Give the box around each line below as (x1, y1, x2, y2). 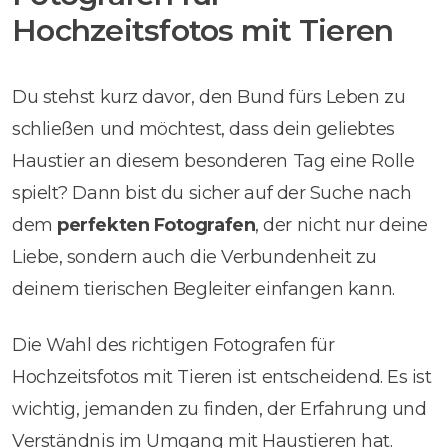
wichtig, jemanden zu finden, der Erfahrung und (12, 397, 427, 420)
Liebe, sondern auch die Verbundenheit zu (12, 245, 377, 268)
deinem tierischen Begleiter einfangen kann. (12, 277, 395, 300)
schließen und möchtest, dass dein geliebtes (12, 117, 395, 140)
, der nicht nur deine (255, 213, 428, 236)
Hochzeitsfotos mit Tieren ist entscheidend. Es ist (12, 365, 432, 388)
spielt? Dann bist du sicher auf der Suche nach (12, 181, 412, 204)
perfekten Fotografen (57, 213, 256, 236)
